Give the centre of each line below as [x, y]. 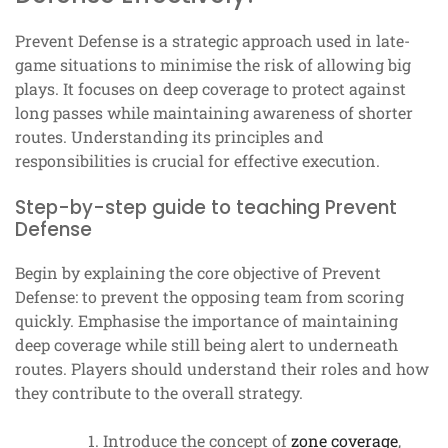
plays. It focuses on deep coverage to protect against [210, 89]
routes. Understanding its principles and [169, 137]
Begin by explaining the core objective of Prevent [198, 273]
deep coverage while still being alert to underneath [206, 345]
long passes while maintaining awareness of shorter [214, 113]
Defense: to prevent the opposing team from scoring [209, 297]
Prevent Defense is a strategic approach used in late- [212, 41]
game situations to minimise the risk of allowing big [213, 65]
